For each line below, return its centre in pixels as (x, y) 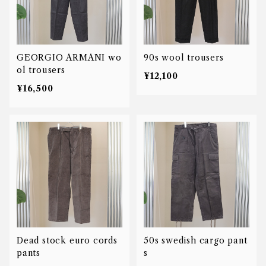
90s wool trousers (184, 58)
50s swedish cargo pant (196, 240)
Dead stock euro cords (67, 240)
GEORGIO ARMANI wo (69, 58)
